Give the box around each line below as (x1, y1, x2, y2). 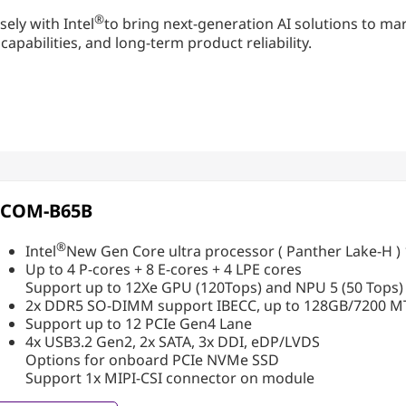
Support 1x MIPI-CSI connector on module (25, 367, 315, 388)
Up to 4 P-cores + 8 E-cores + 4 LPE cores (25, 258, 303, 279)
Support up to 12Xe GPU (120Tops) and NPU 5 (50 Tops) (25, 276, 404, 297)
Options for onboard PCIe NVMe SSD (25, 349, 280, 370)
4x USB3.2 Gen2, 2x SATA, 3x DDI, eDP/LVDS (25, 331, 321, 352)
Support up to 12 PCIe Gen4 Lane (25, 313, 253, 333)
